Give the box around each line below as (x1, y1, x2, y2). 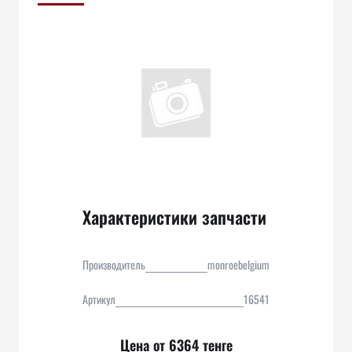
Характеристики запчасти (82, 204, 266, 229)
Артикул (82, 291, 115, 307)
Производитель (82, 256, 145, 273)
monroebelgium (207, 256, 269, 273)
